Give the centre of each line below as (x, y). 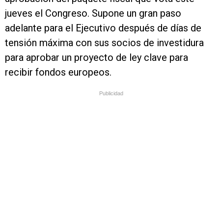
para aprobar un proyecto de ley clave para (96, 58)
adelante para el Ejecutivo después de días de (103, 28)
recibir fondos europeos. (58, 72)
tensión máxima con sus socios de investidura (104, 43)
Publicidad (111, 94)
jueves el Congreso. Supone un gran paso (93, 14)
